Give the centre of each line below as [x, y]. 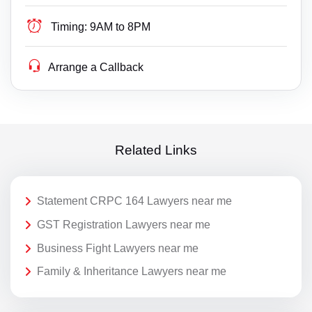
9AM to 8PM [120, 27]
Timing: [69, 27]
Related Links [156, 150]
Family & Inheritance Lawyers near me [132, 272]
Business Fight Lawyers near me [118, 248]
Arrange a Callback [96, 68]
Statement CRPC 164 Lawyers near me [134, 201]
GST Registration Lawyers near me [124, 225]
